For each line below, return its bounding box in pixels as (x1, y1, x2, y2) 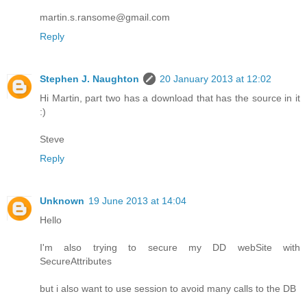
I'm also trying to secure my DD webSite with (40, 241, 300, 253)
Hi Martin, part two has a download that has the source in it (40, 92, 300, 103)
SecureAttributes (40, 255, 112, 267)
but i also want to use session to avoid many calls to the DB (40, 282, 296, 294)
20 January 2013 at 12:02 (160, 73, 271, 84)
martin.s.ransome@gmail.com (40, 11, 170, 23)
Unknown (40, 195, 84, 206)
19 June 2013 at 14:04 (88, 195, 186, 206)
